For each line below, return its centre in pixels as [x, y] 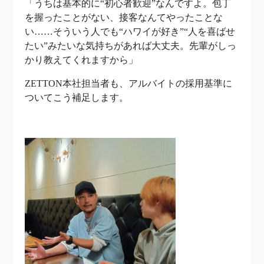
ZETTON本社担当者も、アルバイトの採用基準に [128, 83]
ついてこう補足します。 [77, 98]
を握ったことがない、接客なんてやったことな [124, 17]
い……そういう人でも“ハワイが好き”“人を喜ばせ [130, 32]
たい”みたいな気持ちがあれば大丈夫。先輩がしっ [131, 46]
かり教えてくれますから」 [81, 60]
